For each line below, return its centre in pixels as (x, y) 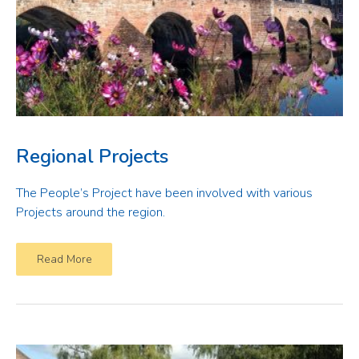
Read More (64, 259)
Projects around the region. (91, 212)
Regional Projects (92, 156)
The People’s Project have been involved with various (164, 193)
